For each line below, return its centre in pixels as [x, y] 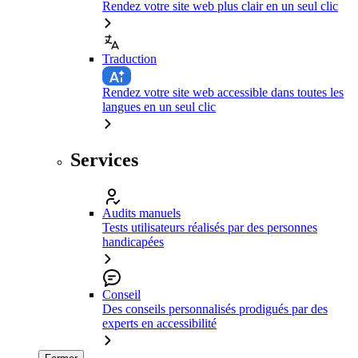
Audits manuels [141, 213]
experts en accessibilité [159, 324]
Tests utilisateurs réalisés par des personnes [210, 228]
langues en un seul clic [159, 107]
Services [104, 160]
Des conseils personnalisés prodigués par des [215, 309]
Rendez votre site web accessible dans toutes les [223, 93]
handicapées [133, 242]
